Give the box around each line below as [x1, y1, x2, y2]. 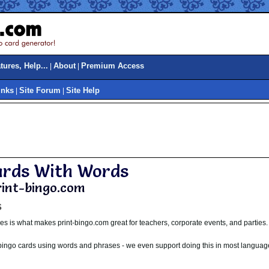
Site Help [66, 86, 100, 95]
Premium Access [81, 61, 144, 70]
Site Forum [19, 86, 61, 95]
